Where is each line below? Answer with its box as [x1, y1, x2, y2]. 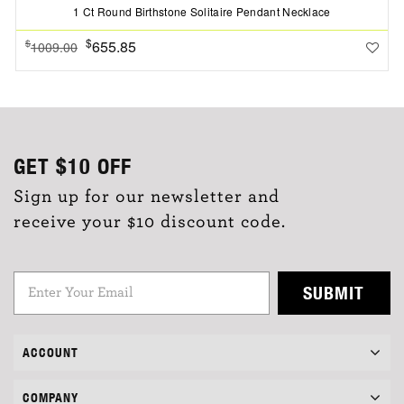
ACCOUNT [23, 344, 78, 360]
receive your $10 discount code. [14, 212, 286, 231]
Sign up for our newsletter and [14, 187, 280, 206]
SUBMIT [303, 281, 365, 303]
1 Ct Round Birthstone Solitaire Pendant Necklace [73, 3, 331, 19]
